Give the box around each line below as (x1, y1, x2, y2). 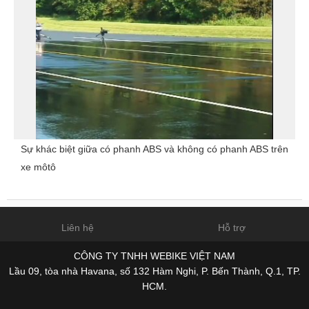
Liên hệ (61, 222, 94, 234)
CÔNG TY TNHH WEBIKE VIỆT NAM (74, 250, 235, 262)
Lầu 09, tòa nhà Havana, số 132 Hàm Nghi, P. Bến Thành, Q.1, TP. (8, 266, 301, 277)
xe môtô (21, 161, 56, 173)
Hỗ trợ (218, 222, 246, 234)
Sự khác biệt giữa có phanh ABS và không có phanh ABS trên (21, 143, 288, 155)
